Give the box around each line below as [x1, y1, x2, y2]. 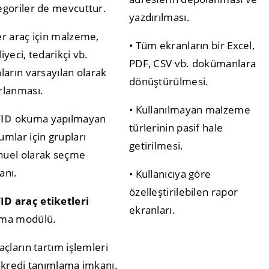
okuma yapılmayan [12, 111, 106, 125]
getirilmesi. [128, 138, 184, 153]
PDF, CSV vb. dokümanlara [128, 56, 256, 70]
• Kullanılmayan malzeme [128, 102, 250, 116]
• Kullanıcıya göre [128, 166, 211, 181]
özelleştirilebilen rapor [128, 184, 238, 199]
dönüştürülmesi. [128, 74, 209, 88]
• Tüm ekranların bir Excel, [128, 38, 255, 52]
